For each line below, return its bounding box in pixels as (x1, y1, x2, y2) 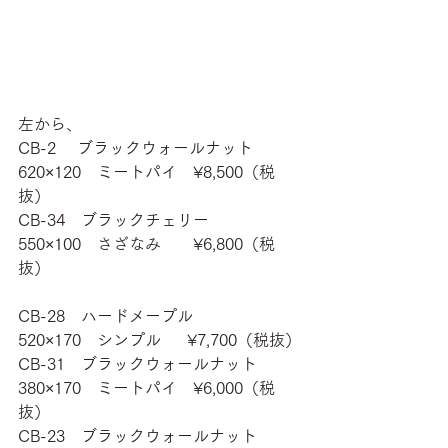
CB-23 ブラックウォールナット (18, 427, 273, 444)
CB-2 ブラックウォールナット (18, 139, 269, 156)
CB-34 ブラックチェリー (18, 211, 273, 228)
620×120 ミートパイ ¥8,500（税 (18, 163, 275, 180)
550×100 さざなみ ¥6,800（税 (18, 235, 275, 252)
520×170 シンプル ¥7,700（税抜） (18, 331, 301, 348)
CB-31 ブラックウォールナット (18, 355, 273, 372)
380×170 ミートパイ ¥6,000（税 (18, 379, 275, 396)
